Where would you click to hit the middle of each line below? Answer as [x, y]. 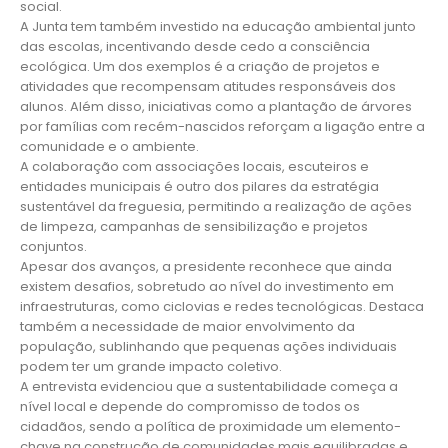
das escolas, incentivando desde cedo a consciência [195, 46]
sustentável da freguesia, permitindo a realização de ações [216, 206]
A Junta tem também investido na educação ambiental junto [218, 26]
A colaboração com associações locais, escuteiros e [194, 166]
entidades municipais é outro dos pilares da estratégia [199, 186]
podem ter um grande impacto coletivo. [151, 366]
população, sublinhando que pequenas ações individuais [208, 346]
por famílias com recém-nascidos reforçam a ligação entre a [222, 126]
